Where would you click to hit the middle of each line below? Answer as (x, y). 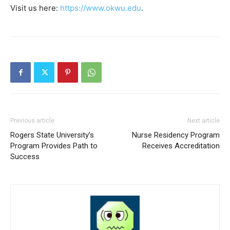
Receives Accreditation (181, 146)
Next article (204, 121)
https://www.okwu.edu (101, 8)
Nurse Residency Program (176, 135)
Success (25, 157)
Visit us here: (35, 8)
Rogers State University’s (52, 135)
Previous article (32, 121)
